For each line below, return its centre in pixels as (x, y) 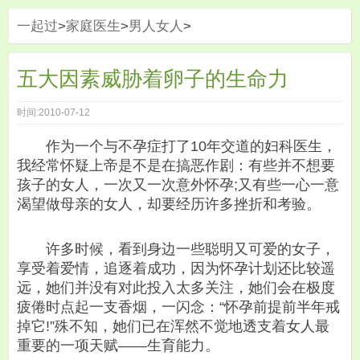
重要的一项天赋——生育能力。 (118, 346)
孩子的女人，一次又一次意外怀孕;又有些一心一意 (178, 185)
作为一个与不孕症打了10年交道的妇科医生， (177, 146)
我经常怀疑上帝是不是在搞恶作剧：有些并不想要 (176, 166)
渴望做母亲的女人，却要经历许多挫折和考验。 (169, 204)
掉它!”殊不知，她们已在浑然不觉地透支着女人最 (173, 327)
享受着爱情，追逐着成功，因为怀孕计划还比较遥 (176, 269)
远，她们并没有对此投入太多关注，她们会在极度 (176, 288)
